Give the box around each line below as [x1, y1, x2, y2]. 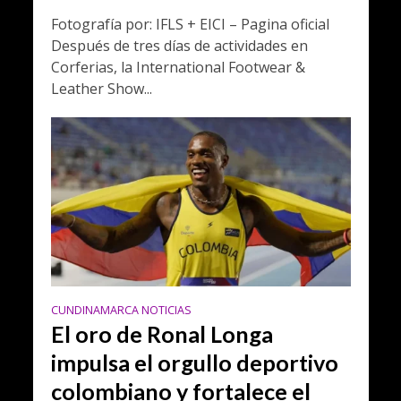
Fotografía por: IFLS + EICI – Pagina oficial [50, 14, 329, 35]
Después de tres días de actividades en [50, 36, 308, 56]
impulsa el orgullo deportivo [50, 348, 338, 376]
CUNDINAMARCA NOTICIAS [50, 302, 192, 318]
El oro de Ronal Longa [50, 320, 273, 347]
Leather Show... [50, 79, 152, 99]
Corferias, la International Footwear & [50, 57, 305, 78]
